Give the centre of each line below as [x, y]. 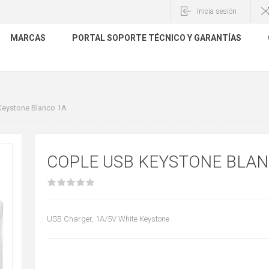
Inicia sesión [217, 11]
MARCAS [28, 38]
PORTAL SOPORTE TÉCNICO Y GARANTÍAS [157, 38]
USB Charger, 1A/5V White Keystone [108, 219]
